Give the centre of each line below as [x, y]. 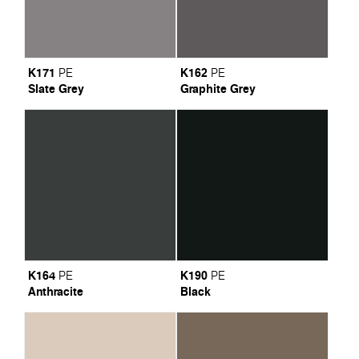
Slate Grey [56, 88]
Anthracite [55, 291]
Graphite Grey [218, 88]
